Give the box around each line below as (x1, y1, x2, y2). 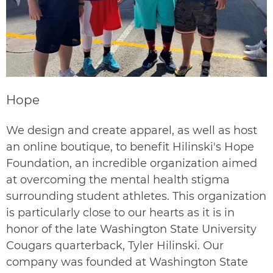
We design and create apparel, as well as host (6, 124, 257, 138)
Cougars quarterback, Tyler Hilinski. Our (6, 239, 224, 253)
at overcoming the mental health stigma (6, 173, 230, 187)
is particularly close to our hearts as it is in (6, 206, 235, 220)
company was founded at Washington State (6, 255, 248, 269)
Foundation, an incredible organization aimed (6, 157, 257, 171)
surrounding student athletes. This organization (6, 190, 266, 204)
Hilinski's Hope (172, 140, 254, 154)
